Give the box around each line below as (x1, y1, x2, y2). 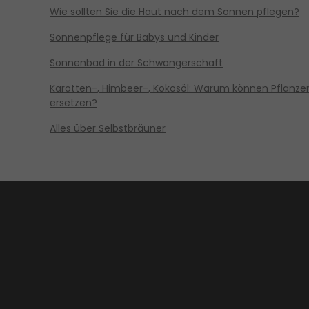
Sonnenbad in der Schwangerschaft (50, 55, 223, 70)
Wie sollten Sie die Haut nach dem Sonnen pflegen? (50, 4, 299, 19)
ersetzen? (50, 95, 97, 110)
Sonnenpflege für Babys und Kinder (50, 30, 219, 44)
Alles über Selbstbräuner (50, 121, 166, 135)
